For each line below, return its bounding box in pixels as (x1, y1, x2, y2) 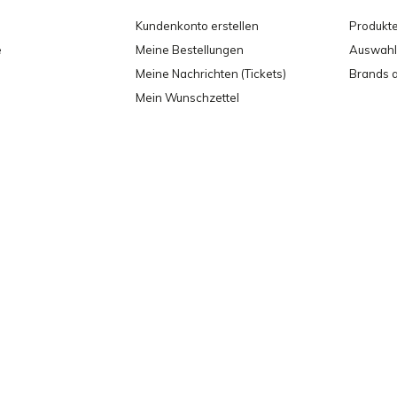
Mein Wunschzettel (136, 90, 239, 105)
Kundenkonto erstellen (136, 19, 259, 33)
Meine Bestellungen (136, 43, 244, 57)
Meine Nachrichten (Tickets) (136, 66, 286, 81)
